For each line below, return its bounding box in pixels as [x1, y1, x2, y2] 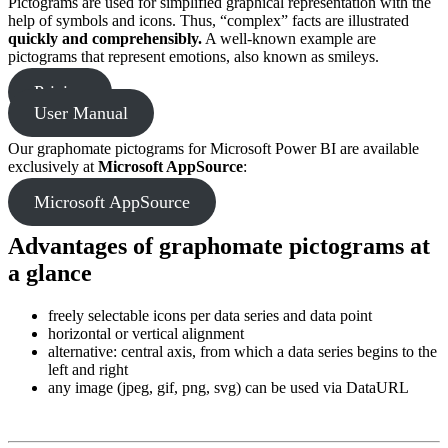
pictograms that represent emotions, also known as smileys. [8, 47, 379, 65]
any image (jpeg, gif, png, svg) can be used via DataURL [48, 378, 409, 396]
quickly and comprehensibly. [8, 29, 202, 47]
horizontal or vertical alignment [48, 324, 244, 342]
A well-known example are [202, 29, 376, 47]
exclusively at [8, 157, 98, 175]
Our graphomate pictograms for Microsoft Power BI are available [8, 139, 419, 157]
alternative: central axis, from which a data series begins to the [48, 342, 437, 360]
